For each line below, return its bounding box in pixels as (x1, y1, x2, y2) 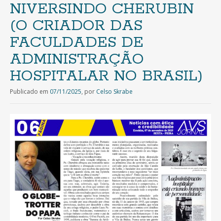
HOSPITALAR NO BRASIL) (10, 66, 203, 86)
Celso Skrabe (96, 87, 133, 96)
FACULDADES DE (10, 33, 144, 52)
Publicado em (10, 87, 50, 96)
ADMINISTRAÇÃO (10, 49, 144, 69)
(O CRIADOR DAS (10, 16, 143, 36)
